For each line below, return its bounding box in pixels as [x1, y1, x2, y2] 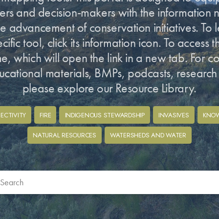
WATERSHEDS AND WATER [110, 130, 186, 140]
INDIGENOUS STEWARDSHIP [65, 110, 145, 120]
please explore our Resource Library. [22, 79, 197, 96]
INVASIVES [158, 110, 189, 120]
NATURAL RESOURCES [33, 130, 96, 140]
